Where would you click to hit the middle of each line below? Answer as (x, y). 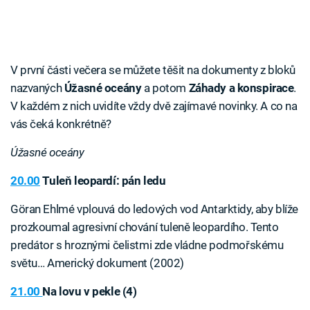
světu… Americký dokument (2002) (97, 263)
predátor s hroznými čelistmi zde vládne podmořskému (147, 245)
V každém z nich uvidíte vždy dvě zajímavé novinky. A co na (154, 106)
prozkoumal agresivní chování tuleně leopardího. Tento (145, 227)
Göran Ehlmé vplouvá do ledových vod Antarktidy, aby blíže (154, 209)
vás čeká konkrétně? (61, 124)
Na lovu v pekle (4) (90, 292)
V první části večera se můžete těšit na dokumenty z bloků (153, 70)
